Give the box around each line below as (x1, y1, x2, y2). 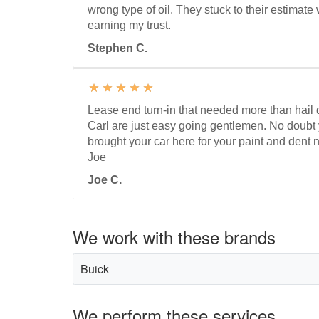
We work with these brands (73, 224, 276, 249)
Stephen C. (88, 42, 147, 54)
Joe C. (88, 174, 122, 186)
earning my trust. (88, 19, 171, 31)
